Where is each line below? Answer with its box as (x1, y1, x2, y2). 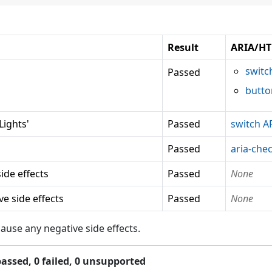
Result (168, 41, 199, 54)
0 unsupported (75, 254, 146, 268)
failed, (39, 254, 75, 268)
